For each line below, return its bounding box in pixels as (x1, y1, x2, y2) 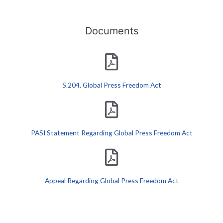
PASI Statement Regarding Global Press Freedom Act (30, 128, 193, 137)
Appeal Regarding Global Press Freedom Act (44, 176, 179, 185)
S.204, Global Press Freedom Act (62, 81, 161, 89)
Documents (85, 25, 138, 37)
